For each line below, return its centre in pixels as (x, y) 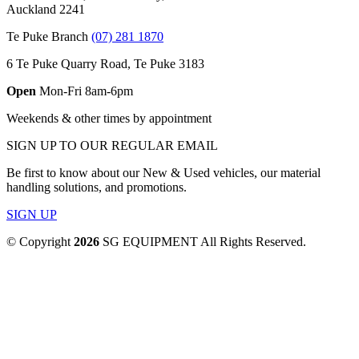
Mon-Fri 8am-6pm (85, 91)
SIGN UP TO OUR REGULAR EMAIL (112, 145)
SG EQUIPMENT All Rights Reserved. (203, 242)
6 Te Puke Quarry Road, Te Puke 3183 (105, 64)
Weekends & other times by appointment (109, 118)
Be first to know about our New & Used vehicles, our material (163, 173)
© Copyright (40, 242)
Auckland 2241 (46, 9)
